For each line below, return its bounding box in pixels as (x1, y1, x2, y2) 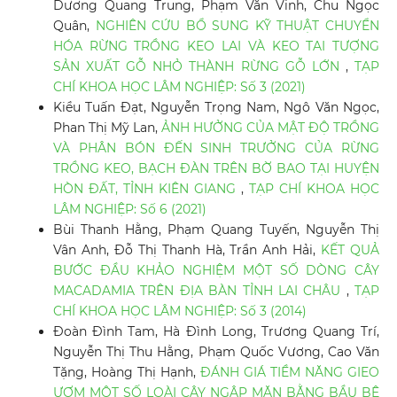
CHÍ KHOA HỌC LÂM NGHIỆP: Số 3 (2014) (52, 303, 307, 320)
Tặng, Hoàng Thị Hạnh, (52, 364, 200, 381)
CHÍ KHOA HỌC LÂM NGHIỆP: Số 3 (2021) (52, 79, 306, 96)
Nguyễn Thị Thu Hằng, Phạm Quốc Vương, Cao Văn (52, 344, 380, 361)
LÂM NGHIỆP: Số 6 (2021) (52, 201, 206, 218)
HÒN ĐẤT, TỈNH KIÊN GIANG (52, 181, 242, 198)
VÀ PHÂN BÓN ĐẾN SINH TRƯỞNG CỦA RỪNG (52, 140, 380, 157)
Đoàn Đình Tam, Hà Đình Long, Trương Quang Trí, (52, 323, 380, 340)
